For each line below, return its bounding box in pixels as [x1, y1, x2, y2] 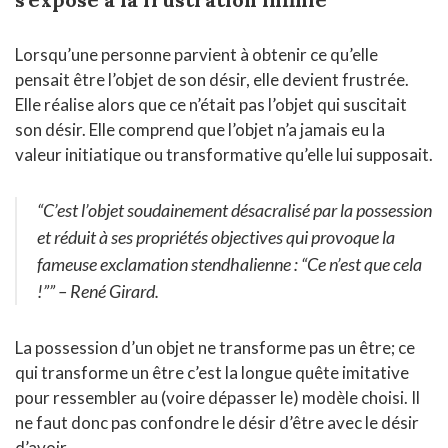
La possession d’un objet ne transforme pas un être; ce [15, 337, 415, 359]
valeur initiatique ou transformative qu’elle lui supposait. [15, 144, 433, 166]
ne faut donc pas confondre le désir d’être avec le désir [15, 412, 419, 434]
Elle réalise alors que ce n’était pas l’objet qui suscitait [15, 94, 407, 116]
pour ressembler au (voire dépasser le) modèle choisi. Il [15, 387, 420, 409]
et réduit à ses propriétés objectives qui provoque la [37, 226, 395, 249]
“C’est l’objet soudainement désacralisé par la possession [37, 199, 432, 222]
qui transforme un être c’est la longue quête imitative [15, 362, 409, 384]
